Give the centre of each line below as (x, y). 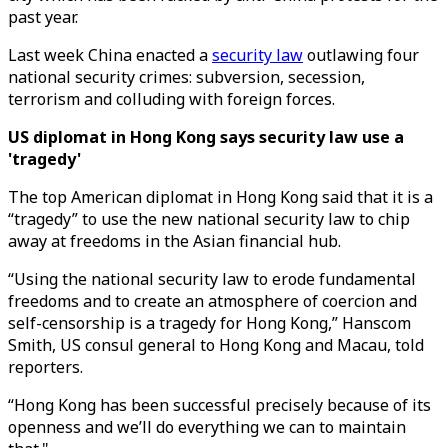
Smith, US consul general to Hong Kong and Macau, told (216, 345)
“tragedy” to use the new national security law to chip (209, 219)
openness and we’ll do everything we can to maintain (207, 427)
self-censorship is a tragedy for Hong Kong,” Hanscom (209, 323)
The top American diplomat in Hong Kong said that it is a (220, 197)
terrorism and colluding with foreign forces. (171, 99)
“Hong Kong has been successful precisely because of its (219, 405)
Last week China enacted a (110, 55)
